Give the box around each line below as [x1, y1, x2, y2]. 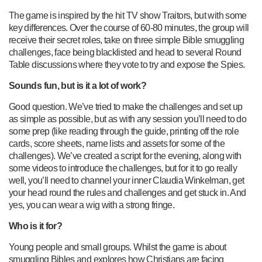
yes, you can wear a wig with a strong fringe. [9, 200, 175, 210]
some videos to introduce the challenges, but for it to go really [9, 163, 237, 173]
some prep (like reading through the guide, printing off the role [9, 126, 239, 136]
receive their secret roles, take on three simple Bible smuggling [9, 35, 244, 45]
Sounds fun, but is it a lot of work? [9, 81, 146, 91]
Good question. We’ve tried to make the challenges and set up [9, 102, 243, 112]
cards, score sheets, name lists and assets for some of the [9, 139, 225, 149]
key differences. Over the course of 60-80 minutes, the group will [9, 23, 249, 33]
